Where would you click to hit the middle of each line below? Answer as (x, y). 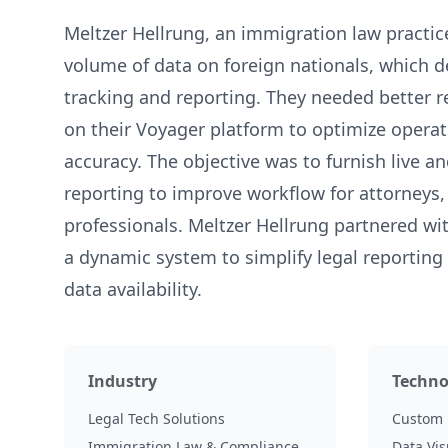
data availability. (133, 289)
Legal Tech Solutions (156, 418)
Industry (122, 381)
